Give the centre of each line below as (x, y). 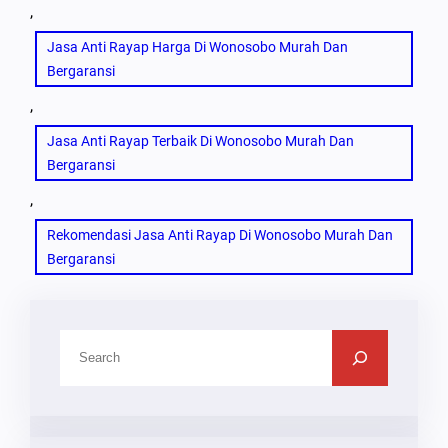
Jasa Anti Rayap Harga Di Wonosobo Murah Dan (197, 46)
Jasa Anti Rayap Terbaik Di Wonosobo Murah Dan (200, 140)
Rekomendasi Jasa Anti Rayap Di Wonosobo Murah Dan (220, 234)
